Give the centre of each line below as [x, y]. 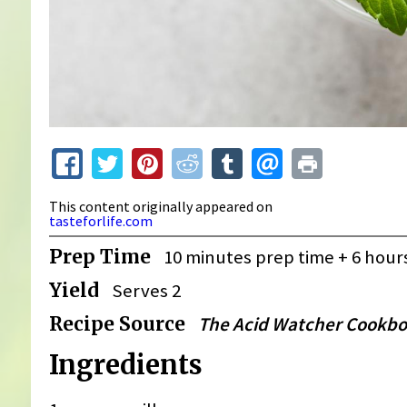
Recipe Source [117, 324]
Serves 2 [147, 290]
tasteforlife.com [100, 220]
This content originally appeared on [162, 206]
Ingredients [125, 365]
